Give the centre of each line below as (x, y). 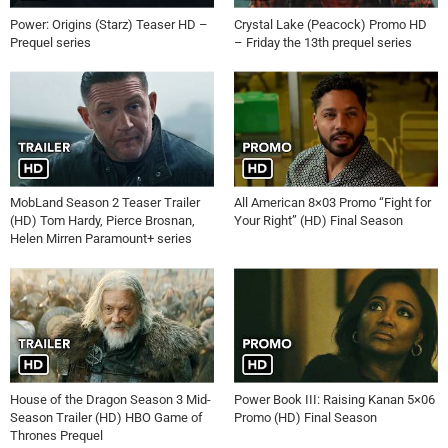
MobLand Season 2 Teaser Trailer (105, 203)
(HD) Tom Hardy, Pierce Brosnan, (102, 221)
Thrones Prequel (56, 435)
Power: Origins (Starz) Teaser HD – (109, 24)
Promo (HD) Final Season (305, 417)
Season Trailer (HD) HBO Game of (106, 417)
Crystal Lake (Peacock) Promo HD (330, 24)
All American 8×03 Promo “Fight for (332, 203)
